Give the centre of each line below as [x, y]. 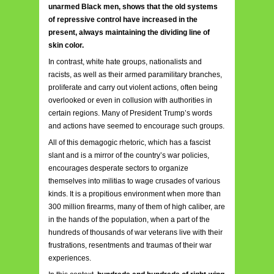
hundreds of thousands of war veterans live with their [135, 232]
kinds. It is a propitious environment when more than [135, 194]
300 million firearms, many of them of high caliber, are [137, 206]
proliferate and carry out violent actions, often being [133, 87]
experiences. [70, 258]
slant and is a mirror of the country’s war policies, [129, 155]
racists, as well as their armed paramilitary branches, [135, 74]
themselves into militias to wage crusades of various [134, 181]
